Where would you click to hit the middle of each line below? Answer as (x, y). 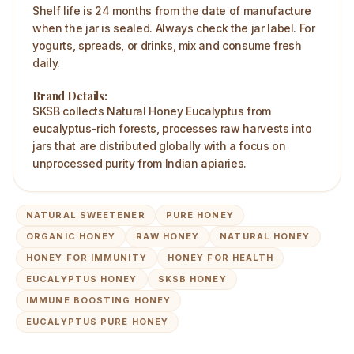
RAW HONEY (168, 236)
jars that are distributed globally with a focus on (159, 146)
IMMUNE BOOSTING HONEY (99, 300)
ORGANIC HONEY (71, 236)
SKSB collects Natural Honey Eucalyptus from (152, 111)
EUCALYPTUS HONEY (82, 279)
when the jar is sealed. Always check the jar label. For (174, 28)
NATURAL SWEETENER (86, 215)
